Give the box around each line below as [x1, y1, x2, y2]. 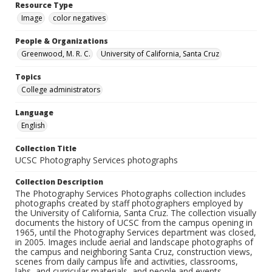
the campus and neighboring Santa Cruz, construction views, [15, 246, 253, 258]
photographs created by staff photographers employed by [15, 197, 243, 209]
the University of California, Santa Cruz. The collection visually [15, 207, 256, 219]
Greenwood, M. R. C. [21, 49, 90, 59]
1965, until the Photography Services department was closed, [15, 226, 256, 239]
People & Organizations [15, 36, 108, 47]
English [21, 120, 45, 131]
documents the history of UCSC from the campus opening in [15, 217, 253, 229]
